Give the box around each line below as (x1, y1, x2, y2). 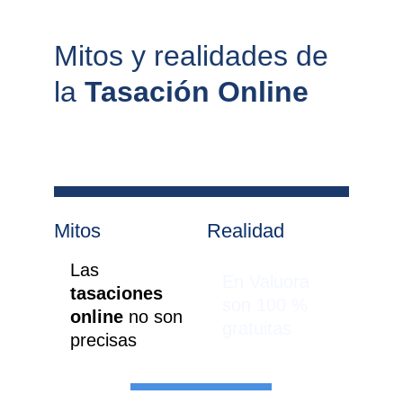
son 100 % (221, 295, 313, 315)
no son (128, 307, 188, 327)
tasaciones (69, 283, 168, 303)
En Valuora (221, 272, 315, 291)
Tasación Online (85, 76, 309, 108)
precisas (69, 330, 137, 350)
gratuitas (221, 318, 291, 338)
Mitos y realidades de (54, 40, 336, 72)
